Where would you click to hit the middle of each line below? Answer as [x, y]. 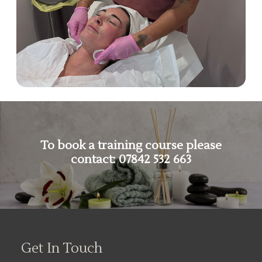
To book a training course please [131, 146]
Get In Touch [62, 249]
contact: [95, 160]
